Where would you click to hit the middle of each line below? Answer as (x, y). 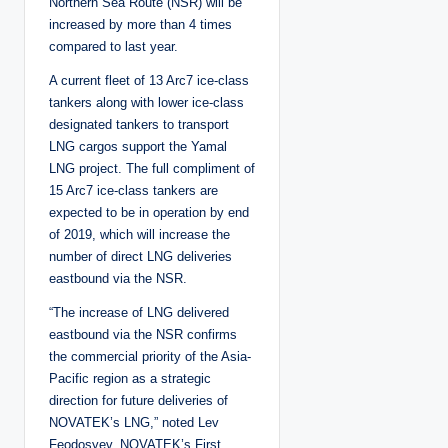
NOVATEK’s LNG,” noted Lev (134, 422)
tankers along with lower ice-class (146, 102)
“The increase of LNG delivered (139, 312)
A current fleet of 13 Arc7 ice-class (149, 80)
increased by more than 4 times (140, 24)
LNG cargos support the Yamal (138, 146)
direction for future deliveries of (138, 400)
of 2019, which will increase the (139, 234)
